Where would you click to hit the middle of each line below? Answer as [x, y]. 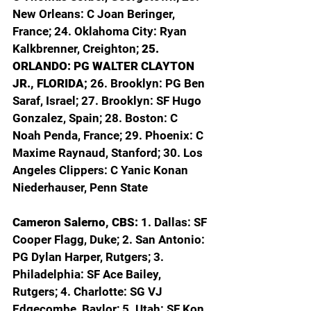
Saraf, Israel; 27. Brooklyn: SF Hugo [108, 101]
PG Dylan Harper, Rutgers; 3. [90, 257]
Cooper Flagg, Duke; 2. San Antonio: [110, 240]
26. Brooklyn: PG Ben [149, 84]
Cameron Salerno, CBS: [77, 222]
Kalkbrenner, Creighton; [77, 49]
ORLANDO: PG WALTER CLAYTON [105, 66]
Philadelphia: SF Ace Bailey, [88, 275]
